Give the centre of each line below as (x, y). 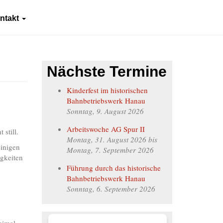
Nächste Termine (107, 71)
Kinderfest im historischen (107, 90)
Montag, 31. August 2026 (106, 139)
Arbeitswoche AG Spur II (106, 129)
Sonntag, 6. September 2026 (111, 188)
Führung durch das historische (113, 167)
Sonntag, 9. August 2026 (105, 111)
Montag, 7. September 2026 (110, 150)
